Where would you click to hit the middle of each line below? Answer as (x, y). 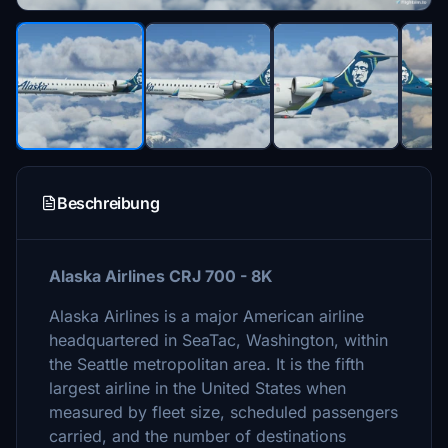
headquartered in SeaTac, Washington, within (218, 340)
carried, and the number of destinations (197, 436)
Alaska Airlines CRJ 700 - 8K (161, 276)
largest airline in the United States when (197, 388)
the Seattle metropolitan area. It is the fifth (206, 364)
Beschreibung (108, 203)
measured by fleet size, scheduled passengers (223, 412)
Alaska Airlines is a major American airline (206, 316)
